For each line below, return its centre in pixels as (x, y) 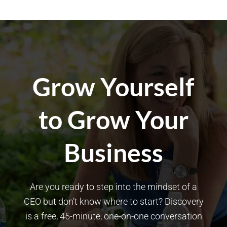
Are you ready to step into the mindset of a (113, 186)
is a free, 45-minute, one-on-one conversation (113, 216)
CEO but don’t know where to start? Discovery (113, 201)
